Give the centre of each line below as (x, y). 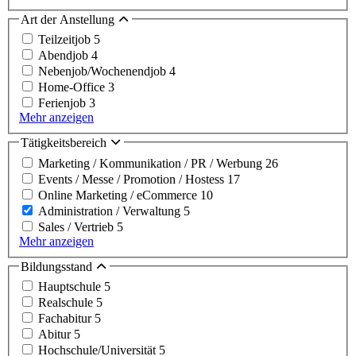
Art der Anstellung (69, 19)
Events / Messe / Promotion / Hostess (133, 179)
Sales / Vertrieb (77, 226)
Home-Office (73, 87)
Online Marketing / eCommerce (119, 195)
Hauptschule (71, 287)
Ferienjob (64, 103)
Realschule (67, 303)
